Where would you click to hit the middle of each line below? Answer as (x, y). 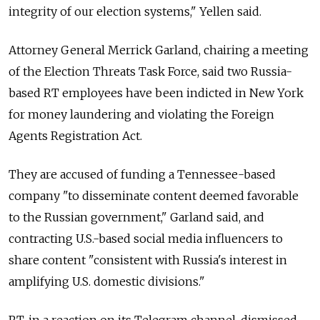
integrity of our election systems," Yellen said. (135, 12)
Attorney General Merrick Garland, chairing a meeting (159, 50)
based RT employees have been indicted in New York (156, 93)
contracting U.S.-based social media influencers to (146, 239)
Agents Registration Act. (75, 136)
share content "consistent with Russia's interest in (148, 260)
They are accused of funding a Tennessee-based (142, 175)
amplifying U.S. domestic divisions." (107, 282)
